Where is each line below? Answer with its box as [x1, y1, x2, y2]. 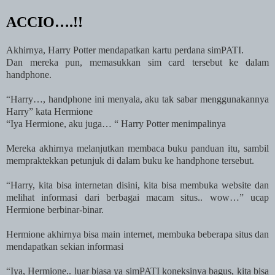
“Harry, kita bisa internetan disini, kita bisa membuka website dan [6, 179, 269, 190]
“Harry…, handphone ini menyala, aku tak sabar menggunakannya [6, 93, 269, 104]
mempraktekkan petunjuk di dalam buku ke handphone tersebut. [6, 155, 254, 166]
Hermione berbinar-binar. [6, 204, 104, 215]
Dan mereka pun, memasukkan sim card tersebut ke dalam [6, 56, 269, 68]
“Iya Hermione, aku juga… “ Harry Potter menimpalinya [6, 118, 226, 129]
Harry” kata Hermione [6, 106, 93, 117]
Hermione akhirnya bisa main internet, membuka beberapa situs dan [6, 228, 269, 239]
